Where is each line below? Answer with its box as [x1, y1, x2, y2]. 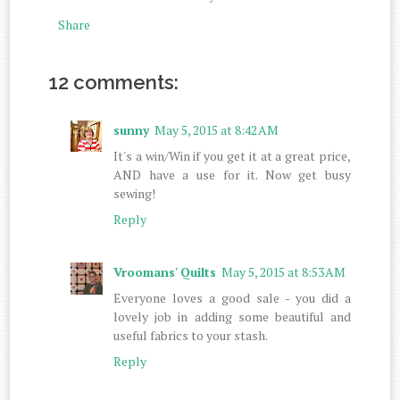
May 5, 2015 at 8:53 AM [221, 262, 346, 280]
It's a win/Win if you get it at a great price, [113, 146, 351, 164]
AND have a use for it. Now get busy [113, 165, 351, 183]
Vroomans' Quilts [113, 262, 217, 280]
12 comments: [49, 70, 179, 94]
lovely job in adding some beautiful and [113, 307, 351, 325]
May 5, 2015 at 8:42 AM [154, 121, 279, 138]
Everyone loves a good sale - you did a [113, 288, 351, 306]
